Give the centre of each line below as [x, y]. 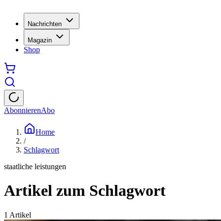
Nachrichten [45, 24]
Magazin [40, 40]
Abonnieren [22, 110]
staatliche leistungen [35, 166]
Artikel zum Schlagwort [85, 191]
